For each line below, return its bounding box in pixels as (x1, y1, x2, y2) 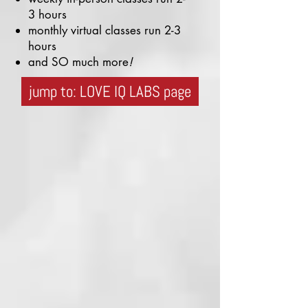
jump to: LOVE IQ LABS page (29, 80, 191, 102)
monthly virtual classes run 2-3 (28, 22, 181, 38)
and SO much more (28, 54, 129, 69)
